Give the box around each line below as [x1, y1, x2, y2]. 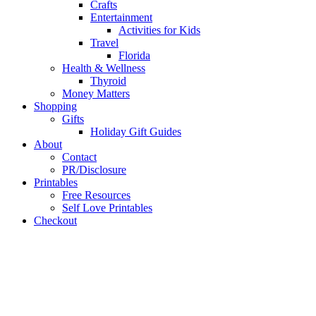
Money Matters [62, 87, 130, 99]
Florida [119, 49, 150, 61]
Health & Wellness [62, 61, 145, 74]
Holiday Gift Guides [90, 125, 181, 138]
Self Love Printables [62, 201, 152, 214]
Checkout [34, 214, 77, 226]
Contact [62, 150, 97, 163]
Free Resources [62, 188, 130, 201]
